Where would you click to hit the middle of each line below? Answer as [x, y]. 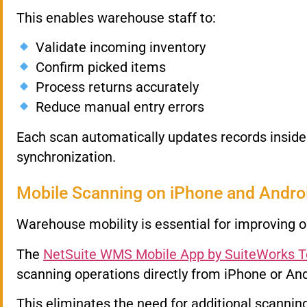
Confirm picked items [99, 67]
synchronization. [66, 157]
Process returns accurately [115, 87]
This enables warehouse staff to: [116, 17]
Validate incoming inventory [119, 48]
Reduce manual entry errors [118, 107]
